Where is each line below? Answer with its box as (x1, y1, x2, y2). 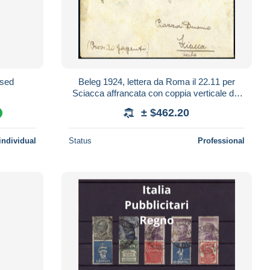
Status (68, 136, 92, 145)
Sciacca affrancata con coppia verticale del (72, 87, 241, 98)
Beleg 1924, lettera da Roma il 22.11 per (78, 76, 235, 87)
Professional (197, 136, 245, 145)
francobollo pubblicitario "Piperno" (91, 99, 222, 110)
